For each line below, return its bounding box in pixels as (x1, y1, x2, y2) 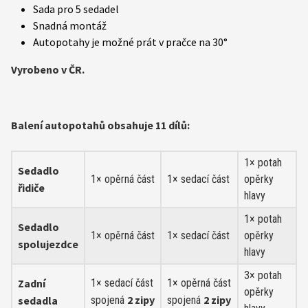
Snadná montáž (33, 19, 107, 33)
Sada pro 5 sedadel (33, 2, 119, 16)
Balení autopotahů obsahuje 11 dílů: (11, 118, 190, 133)
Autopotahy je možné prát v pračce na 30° (33, 35, 228, 49)
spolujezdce (18, 237, 78, 252)
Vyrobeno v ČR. (11, 63, 85, 77)
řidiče (18, 181, 45, 195)
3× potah (244, 269, 282, 283)
